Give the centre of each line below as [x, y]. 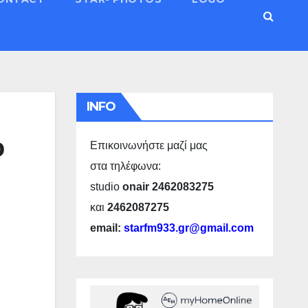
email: [107, 228]
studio [106, 186]
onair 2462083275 [168, 186]
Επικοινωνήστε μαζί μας [148, 145]
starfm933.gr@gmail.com [188, 228]
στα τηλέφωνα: [125, 166]
